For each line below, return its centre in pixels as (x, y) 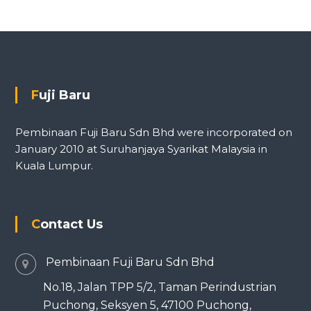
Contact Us (71, 225)
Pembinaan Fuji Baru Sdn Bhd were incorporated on (153, 133)
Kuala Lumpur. (54, 166)
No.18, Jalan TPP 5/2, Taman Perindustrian (159, 287)
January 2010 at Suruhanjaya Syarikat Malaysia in (141, 149)
